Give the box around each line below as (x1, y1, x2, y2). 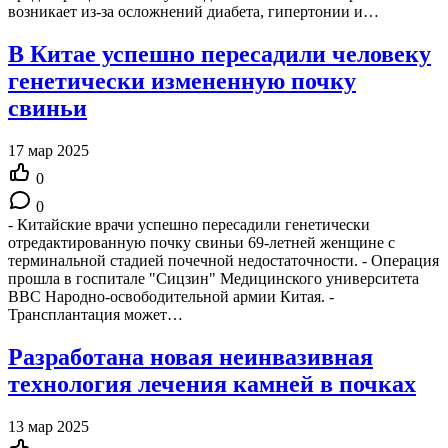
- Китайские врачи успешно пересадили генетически (8, 215, 370, 233)
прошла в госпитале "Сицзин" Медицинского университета (8, 269, 419, 287)
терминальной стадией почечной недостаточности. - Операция (8, 251, 439, 269)
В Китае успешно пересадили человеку (8, 40, 431, 67)
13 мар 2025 (8, 417, 89, 435)
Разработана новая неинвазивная (8, 343, 373, 370)
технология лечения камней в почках (8, 370, 416, 397)
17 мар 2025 (8, 141, 89, 159)
